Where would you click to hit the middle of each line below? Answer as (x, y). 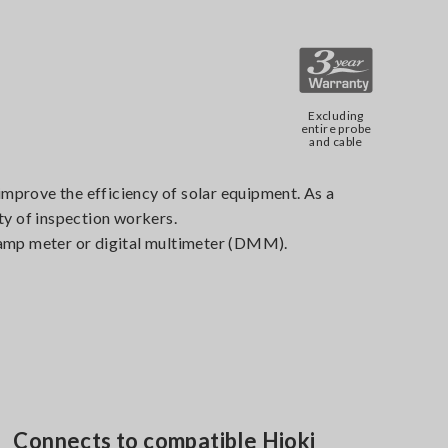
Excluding (336, 115)
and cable (336, 141)
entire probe (336, 128)
